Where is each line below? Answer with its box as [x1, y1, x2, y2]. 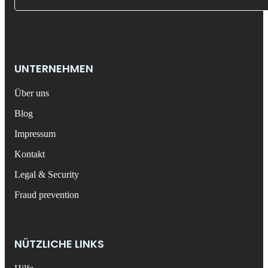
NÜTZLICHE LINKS [14, 236, 104, 252]
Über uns [14, 88, 49, 99]
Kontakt [14, 149, 45, 160]
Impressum [14, 129, 56, 139]
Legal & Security [14, 169, 79, 180]
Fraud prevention [14, 190, 79, 200]
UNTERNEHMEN [14, 61, 93, 77]
